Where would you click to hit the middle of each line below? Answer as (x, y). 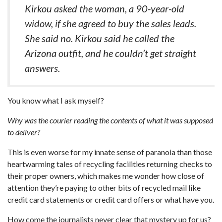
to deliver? (24, 132)
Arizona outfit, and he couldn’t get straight (111, 53)
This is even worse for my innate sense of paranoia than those (110, 152)
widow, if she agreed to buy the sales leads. (111, 23)
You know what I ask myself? (56, 100)
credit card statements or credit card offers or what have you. (111, 199)
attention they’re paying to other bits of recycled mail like (104, 188)
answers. (42, 68)
